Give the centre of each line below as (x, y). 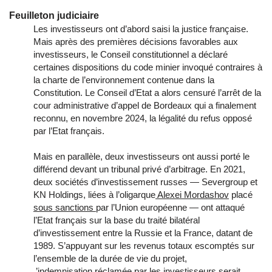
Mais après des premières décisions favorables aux (136, 42)
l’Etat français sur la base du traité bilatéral (117, 220)
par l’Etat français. (69, 131)
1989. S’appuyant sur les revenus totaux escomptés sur (144, 246)
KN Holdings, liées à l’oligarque (94, 195)
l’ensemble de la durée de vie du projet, (110, 259)
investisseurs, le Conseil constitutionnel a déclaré (131, 55)
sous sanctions (65, 208)
